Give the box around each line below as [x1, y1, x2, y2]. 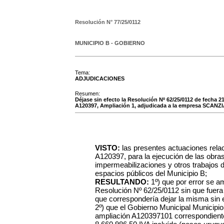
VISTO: [95, 143, 122, 152]
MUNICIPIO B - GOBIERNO [75, 40, 145, 46]
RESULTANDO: [95, 177, 151, 186]
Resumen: [75, 90, 100, 96]
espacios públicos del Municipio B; [95, 169, 207, 177]
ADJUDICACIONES [75, 75, 124, 81]
